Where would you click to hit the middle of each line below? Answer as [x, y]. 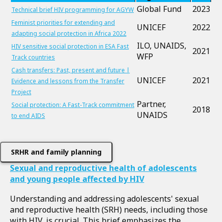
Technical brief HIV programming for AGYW [73, 10]
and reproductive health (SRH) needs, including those [109, 210]
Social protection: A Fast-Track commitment [73, 105]
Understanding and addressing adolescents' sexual [105, 199]
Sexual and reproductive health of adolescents [103, 168]
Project [21, 92]
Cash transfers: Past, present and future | [71, 70]
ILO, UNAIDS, [162, 46]
